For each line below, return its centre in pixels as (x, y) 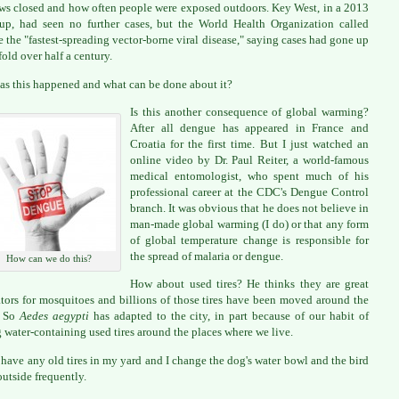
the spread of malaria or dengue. (207, 256)
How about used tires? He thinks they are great (249, 284)
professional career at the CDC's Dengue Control (249, 191)
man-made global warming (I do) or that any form (249, 224)
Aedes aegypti (56, 316)
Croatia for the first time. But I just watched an (249, 143)
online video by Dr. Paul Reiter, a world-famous (249, 159)
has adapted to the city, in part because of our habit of (231, 316)
